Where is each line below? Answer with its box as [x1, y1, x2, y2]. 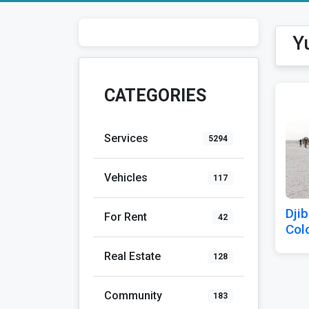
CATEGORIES [104, 85, 206, 106]
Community [104, 288, 162, 302]
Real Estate [104, 249, 161, 263]
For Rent [104, 210, 147, 223]
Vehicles [104, 170, 148, 184]
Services [104, 131, 148, 145]
